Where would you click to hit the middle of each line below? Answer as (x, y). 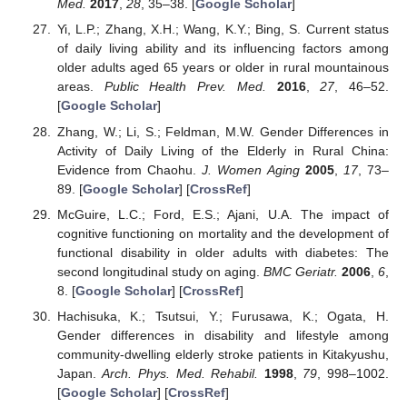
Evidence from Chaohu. (129, 169)
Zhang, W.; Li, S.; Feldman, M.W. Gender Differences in (223, 131)
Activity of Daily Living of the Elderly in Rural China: (223, 150)
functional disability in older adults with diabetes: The (223, 252)
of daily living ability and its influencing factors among (223, 49)
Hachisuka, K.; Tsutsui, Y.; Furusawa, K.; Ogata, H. (223, 316)
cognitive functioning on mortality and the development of (223, 233)
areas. (80, 87)
